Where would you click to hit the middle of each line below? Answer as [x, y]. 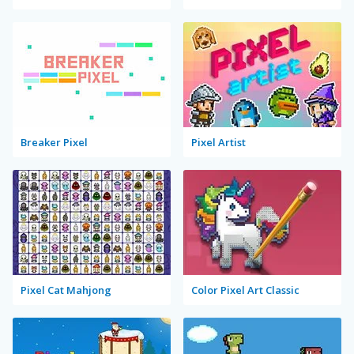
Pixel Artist [218, 142]
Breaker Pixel [54, 142]
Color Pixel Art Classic [245, 290]
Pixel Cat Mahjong [66, 290]
